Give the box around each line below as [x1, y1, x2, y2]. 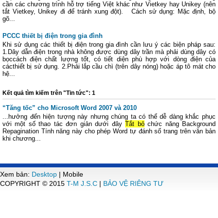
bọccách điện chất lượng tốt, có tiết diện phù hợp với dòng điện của [2, 55, 216, 63]
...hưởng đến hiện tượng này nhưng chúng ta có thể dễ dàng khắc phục [2, 113, 216, 120]
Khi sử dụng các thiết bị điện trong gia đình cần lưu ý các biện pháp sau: [2, 41, 216, 48]
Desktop [32, 170, 57, 178]
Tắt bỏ [125, 120, 145, 127]
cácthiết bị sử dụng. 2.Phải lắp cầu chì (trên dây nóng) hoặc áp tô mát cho [2, 63, 216, 70]
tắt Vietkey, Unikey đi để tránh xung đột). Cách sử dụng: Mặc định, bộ [2, 8, 216, 15]
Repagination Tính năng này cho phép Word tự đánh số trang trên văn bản [2, 127, 216, 135]
